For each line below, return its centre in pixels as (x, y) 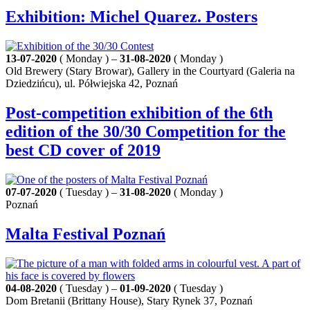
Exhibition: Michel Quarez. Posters (131, 17)
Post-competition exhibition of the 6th (139, 113)
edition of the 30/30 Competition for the (146, 132)
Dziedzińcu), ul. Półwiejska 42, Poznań (92, 84)
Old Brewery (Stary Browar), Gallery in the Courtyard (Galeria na (150, 71)
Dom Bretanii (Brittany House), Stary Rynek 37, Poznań (129, 301)
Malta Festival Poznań (85, 234)
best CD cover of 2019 (83, 151)
